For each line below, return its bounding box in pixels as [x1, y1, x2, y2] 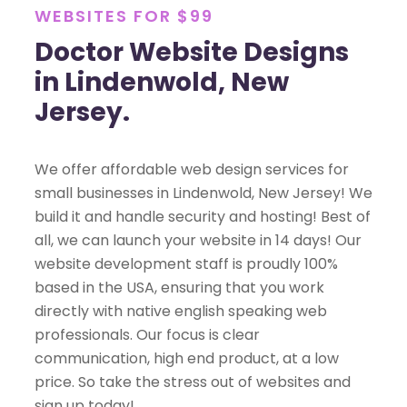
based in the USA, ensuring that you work [35, 277, 324, 299]
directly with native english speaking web [35, 301, 327, 323]
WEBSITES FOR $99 [35, 5, 213, 27]
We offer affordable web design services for [35, 159, 349, 181]
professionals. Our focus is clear [35, 324, 260, 346]
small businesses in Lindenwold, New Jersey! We [35, 183, 372, 204]
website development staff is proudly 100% [35, 253, 338, 275]
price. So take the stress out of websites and [35, 372, 351, 393]
